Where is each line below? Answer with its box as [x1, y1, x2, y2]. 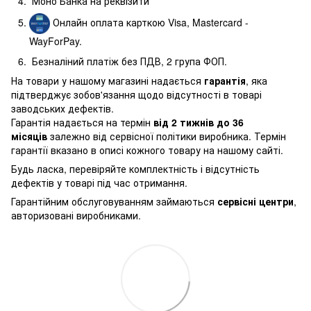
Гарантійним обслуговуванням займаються [11, 194, 217, 209]
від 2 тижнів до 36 [153, 115, 244, 130]
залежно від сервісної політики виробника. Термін [47, 129, 286, 144]
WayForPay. [29, 34, 82, 49]
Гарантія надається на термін [11, 115, 153, 130]
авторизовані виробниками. [11, 208, 141, 223]
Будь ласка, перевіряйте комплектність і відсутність [11, 162, 260, 176]
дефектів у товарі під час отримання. [11, 176, 187, 190]
